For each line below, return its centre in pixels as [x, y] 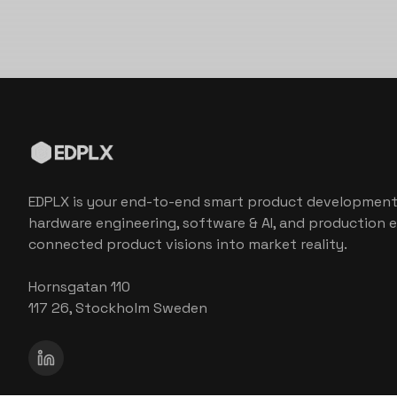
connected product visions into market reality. [188, 244]
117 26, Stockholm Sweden [118, 308]
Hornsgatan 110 [79, 287]
